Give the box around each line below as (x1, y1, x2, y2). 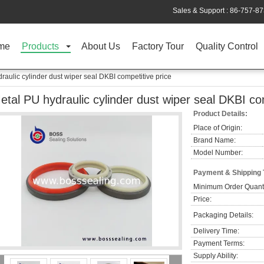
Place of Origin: (193, 124, 242, 132)
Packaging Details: (193, 211, 253, 219)
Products (22, 41, 59, 51)
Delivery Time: (193, 227, 239, 235)
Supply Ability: (193, 252, 238, 260)
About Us (81, 41, 120, 51)
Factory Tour (132, 41, 184, 51)
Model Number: (193, 148, 243, 157)
